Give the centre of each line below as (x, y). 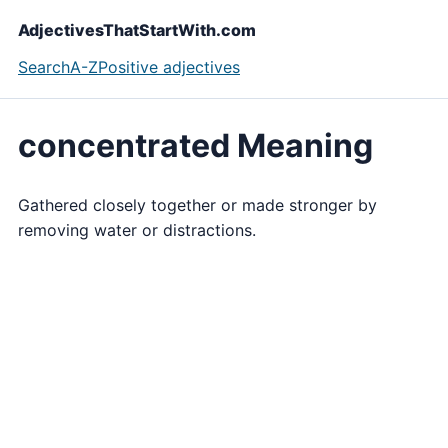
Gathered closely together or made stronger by (197, 204)
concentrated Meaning (195, 146)
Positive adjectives (169, 67)
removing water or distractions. (137, 229)
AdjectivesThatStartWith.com (137, 30)
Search (44, 67)
